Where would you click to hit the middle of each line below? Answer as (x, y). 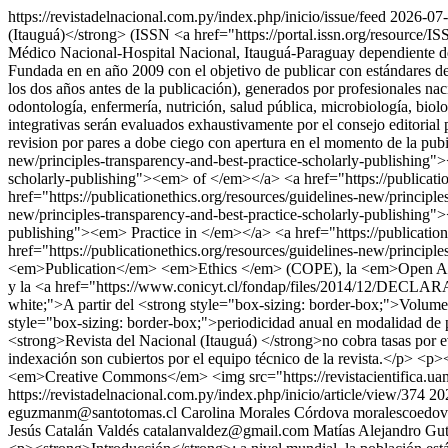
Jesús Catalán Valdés (73, 430)
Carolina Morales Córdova (265, 412)
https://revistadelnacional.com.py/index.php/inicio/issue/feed (197, 16)
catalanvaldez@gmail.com (226, 430)
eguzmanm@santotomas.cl (92, 412)
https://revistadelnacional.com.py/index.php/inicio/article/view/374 (216, 394)
